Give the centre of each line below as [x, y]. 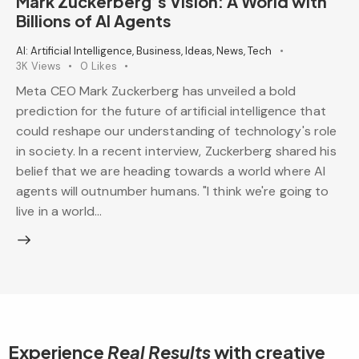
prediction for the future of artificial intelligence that [171, 111]
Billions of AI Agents [94, 20]
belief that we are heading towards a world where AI [171, 171]
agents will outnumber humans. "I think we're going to [173, 192]
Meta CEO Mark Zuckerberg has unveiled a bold [156, 91]
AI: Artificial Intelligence [74, 50]
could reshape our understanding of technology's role [177, 131]
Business [159, 50]
